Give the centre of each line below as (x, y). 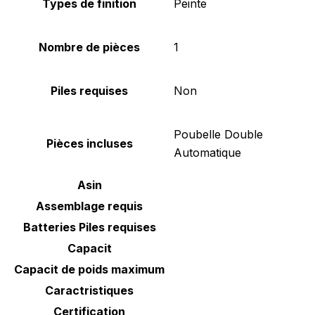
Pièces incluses (89, 144)
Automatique (207, 153)
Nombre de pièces (89, 47)
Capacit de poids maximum (89, 270)
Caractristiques (89, 291)
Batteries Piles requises (89, 227)
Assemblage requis (89, 206)
